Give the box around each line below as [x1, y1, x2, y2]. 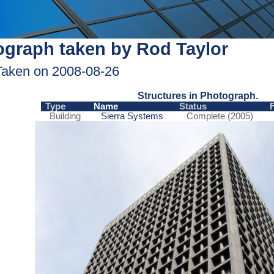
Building [49, 111, 81, 122]
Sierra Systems [100, 111, 163, 122]
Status [179, 102, 207, 112]
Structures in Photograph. [137, 90, 258, 102]
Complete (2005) [187, 111, 253, 122]
